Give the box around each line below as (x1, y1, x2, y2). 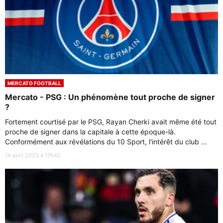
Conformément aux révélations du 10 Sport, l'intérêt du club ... (5, 137, 207, 146)
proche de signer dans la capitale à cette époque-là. (5, 127, 176, 136)
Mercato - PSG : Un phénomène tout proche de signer (5, 92, 215, 103)
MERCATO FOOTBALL (7, 80, 61, 87)
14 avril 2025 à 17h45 (5, 152, 61, 159)
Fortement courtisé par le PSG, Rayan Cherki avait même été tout (5, 117, 217, 126)
